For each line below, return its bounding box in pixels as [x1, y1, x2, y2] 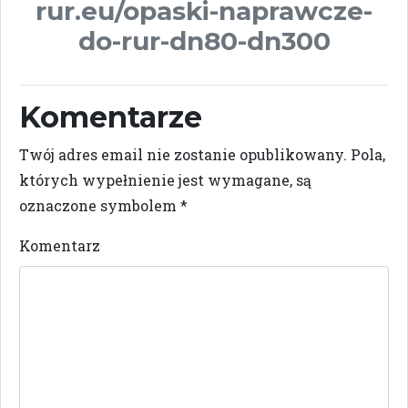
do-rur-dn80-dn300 [77, 25, 331, 56]
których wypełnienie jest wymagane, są [19, 169, 311, 189]
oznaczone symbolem [19, 195, 180, 215]
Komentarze [19, 98, 202, 135]
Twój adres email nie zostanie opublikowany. [19, 144, 347, 164]
